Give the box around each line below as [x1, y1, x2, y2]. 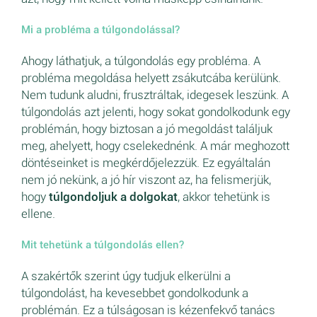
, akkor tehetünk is [178, 190, 270, 204]
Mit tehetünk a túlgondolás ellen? [21, 238, 184, 252]
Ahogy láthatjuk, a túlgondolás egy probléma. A [21, 54, 260, 69]
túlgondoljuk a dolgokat [49, 190, 178, 204]
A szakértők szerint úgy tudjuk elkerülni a [21, 269, 231, 284]
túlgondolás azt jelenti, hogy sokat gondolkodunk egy [21, 105, 290, 120]
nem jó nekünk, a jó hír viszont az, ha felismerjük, [21, 173, 271, 188]
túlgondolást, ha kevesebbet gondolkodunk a [21, 286, 248, 301]
